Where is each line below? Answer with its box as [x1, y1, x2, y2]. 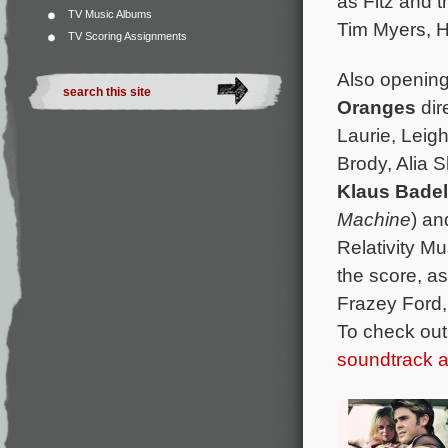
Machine [337, 207, 411, 230]
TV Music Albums [68, 8, 152, 20]
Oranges [337, 95, 421, 118]
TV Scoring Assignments [68, 30, 187, 42]
